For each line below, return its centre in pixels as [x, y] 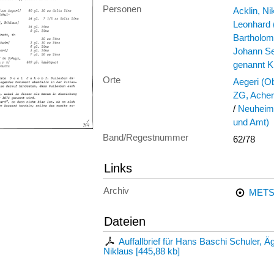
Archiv [116, 191]
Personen [122, 9]
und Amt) [251, 122]
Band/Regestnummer [146, 138]
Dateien [125, 221]
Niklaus [118, 251]
